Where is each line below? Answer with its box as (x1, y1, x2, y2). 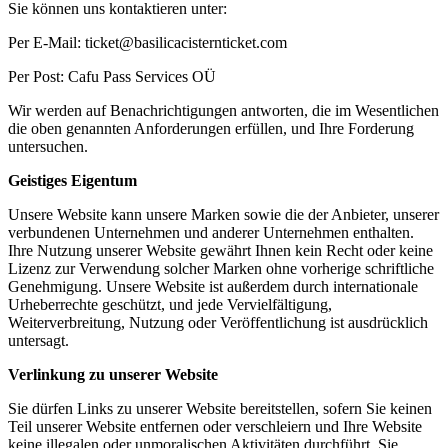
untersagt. (8, 332, 69, 349)
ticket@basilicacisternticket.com (85, 34, 287, 51)
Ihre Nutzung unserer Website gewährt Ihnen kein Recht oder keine (8, 242, 433, 259)
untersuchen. (8, 138, 88, 155)
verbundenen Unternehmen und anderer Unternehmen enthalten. (8, 224, 414, 241)
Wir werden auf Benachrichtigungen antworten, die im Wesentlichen (8, 102, 439, 119)
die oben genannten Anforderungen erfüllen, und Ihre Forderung (8, 120, 414, 137)
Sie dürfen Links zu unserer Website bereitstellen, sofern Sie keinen (8, 400, 432, 417)
